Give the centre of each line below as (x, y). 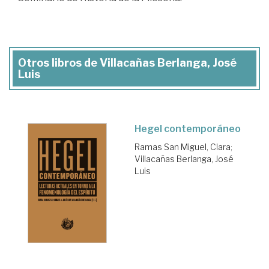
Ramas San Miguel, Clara (183, 147)
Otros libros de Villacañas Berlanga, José (127, 63)
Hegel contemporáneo (188, 129)
